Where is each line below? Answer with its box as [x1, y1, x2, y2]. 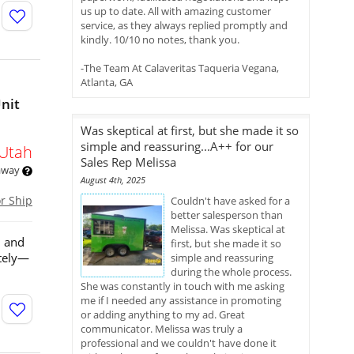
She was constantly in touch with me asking [81, 279, 284, 293]
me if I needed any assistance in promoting [81, 293, 281, 307]
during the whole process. [171, 265, 292, 279]
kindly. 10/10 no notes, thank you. [81, 32, 239, 47]
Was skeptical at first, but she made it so [81, 122, 299, 138]
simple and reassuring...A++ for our [81, 138, 273, 154]
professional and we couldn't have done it [81, 336, 277, 350]
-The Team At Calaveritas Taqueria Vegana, [81, 61, 279, 75]
